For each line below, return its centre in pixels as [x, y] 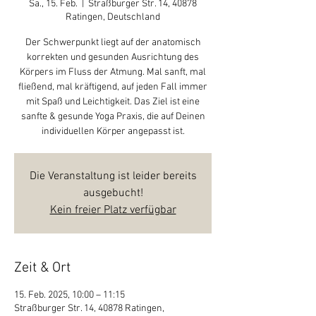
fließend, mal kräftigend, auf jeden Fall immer [113, 87]
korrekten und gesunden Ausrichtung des [113, 57]
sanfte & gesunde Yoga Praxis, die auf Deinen [113, 117]
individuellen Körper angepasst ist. [113, 132]
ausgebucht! [113, 193]
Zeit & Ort [42, 268]
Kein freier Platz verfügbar [113, 210]
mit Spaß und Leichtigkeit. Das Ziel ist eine [113, 102]
